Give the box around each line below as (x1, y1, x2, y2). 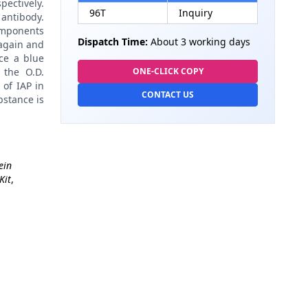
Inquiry (179, 6, 212, 19)
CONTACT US (142, 89, 194, 100)
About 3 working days (148, 35, 250, 48)
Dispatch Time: (78, 35, 148, 48)
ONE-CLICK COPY (132, 65, 203, 77)
